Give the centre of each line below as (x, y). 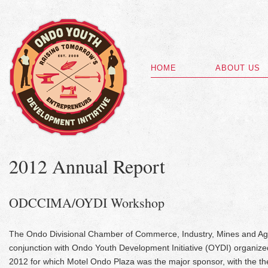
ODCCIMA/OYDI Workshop (87, 202)
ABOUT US (238, 68)
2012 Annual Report (87, 166)
